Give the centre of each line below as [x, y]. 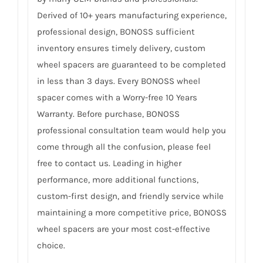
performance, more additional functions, [117, 180]
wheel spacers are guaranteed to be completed [131, 65]
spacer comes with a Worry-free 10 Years [117, 98]
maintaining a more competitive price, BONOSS [131, 213]
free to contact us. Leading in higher [109, 163]
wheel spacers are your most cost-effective [123, 229]
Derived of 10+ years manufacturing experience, [131, 16]
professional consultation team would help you [131, 131]
